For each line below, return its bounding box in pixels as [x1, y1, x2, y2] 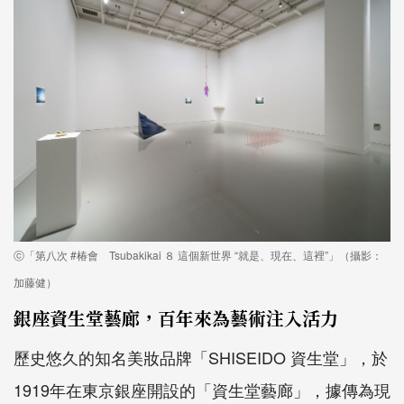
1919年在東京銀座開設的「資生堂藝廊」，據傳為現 [14, 378, 390, 402]
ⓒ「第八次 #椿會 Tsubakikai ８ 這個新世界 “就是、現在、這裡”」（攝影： [14, 247, 382, 263]
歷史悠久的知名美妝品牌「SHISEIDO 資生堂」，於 [14, 345, 388, 370]
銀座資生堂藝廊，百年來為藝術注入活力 [14, 305, 338, 332]
